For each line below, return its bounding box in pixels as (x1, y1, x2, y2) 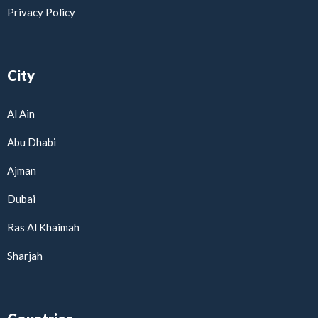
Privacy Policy (7, 6, 75, 19)
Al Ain (7, 107, 35, 121)
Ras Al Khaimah (7, 221, 79, 234)
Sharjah (7, 249, 43, 263)
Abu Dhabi (7, 136, 56, 149)
